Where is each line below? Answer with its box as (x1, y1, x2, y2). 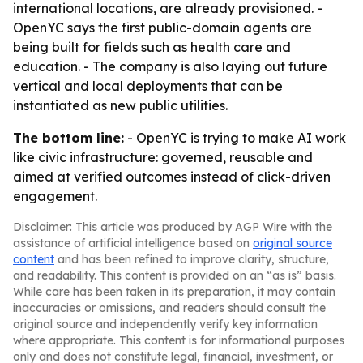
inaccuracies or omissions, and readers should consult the (13, 301, 326, 315)
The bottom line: (13, 130, 124, 146)
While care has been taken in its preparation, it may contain (13, 284, 335, 299)
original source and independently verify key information (13, 317, 318, 331)
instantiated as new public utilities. (13, 97, 228, 113)
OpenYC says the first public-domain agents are (13, 19, 312, 36)
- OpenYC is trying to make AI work (124, 130, 346, 146)
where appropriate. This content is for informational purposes (13, 333, 344, 348)
